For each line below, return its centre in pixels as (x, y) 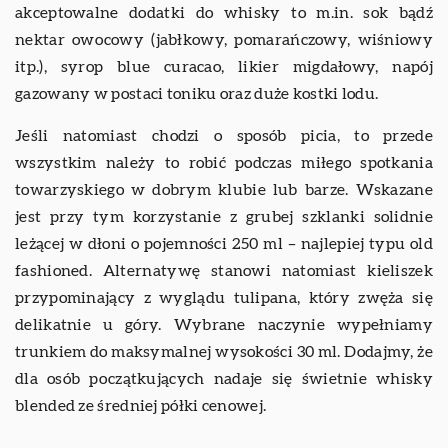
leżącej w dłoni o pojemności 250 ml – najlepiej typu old (224, 243)
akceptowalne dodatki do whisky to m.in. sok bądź (224, 12)
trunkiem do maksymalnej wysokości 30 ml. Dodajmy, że (224, 351)
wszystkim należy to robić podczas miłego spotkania (224, 162)
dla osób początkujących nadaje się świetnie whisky (224, 378)
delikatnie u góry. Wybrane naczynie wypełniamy (224, 324)
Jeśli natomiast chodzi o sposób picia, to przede (224, 135)
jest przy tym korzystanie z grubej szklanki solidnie (224, 216)
